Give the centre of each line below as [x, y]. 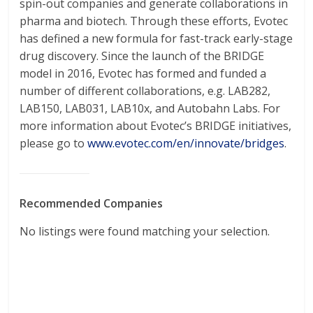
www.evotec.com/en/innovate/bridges [186, 143]
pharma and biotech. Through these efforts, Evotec [154, 21]
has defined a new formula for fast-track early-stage [156, 38]
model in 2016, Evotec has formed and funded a [143, 73]
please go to [54, 143]
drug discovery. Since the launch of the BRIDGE [142, 56]
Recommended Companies [92, 203]
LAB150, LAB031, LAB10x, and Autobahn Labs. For [150, 108]
